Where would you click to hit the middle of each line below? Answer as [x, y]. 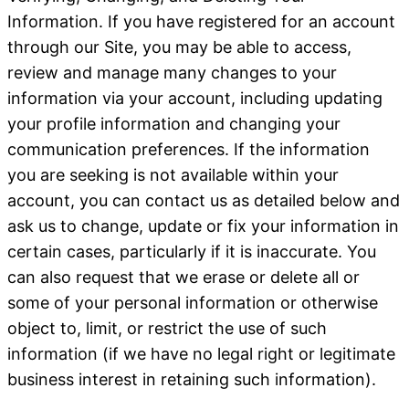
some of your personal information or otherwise [193, 303]
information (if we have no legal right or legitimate [201, 354]
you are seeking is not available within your [173, 175]
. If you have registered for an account [247, 21]
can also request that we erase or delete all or [184, 277]
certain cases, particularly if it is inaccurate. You [192, 252]
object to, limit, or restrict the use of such [167, 328]
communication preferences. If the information [189, 149]
